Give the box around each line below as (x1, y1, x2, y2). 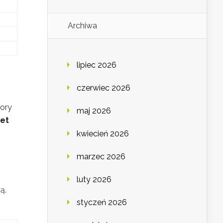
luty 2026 (77, 175, 111, 185)
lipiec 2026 (77, 60, 116, 70)
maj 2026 (77, 106, 111, 116)
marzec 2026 (77, 152, 125, 162)
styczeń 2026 (77, 198, 127, 208)
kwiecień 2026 (77, 129, 129, 139)
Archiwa (68, 21, 97, 31)
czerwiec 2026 (77, 83, 130, 93)
